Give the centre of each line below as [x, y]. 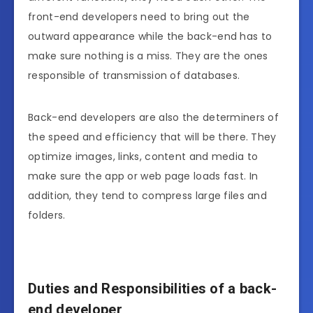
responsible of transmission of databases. [134, 75]
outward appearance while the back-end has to [150, 36]
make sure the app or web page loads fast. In [143, 176]
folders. [47, 215]
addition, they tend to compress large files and [148, 195]
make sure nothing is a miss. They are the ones [148, 56]
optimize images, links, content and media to [143, 156]
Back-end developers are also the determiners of [154, 117]
